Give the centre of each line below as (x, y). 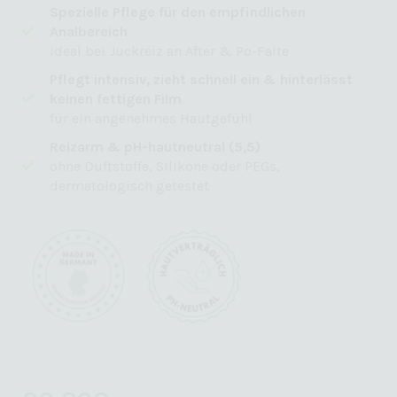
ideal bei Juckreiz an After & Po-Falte (170, 51)
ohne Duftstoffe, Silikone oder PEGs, (165, 166)
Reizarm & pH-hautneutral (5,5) (156, 146)
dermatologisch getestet (130, 185)
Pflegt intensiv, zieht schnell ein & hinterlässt (202, 79)
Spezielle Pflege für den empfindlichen (178, 12)
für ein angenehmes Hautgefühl (152, 118)
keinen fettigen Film (116, 98)
